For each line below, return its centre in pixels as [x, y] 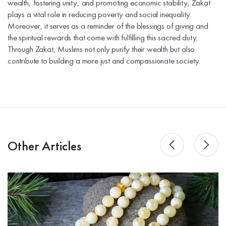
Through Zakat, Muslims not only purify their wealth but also [101, 49]
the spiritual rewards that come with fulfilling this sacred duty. [103, 37]
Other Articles [44, 146]
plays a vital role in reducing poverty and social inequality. [100, 14]
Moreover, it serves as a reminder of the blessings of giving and [108, 25]
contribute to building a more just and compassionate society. [104, 60]
